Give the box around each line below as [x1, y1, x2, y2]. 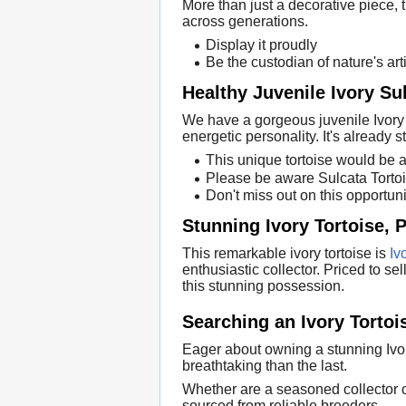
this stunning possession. [182, 277, 344, 294]
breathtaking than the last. [182, 358, 347, 374]
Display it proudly [205, 36, 317, 53]
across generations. [182, 13, 308, 29]
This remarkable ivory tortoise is [182, 245, 390, 261]
